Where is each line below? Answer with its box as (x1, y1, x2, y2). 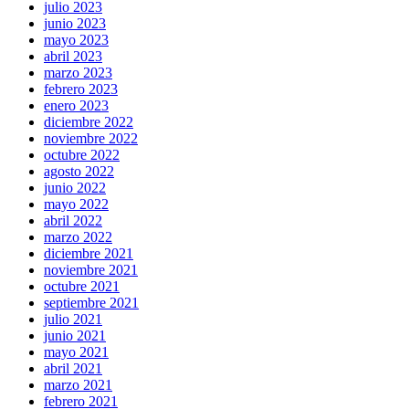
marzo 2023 (44, 65, 112, 81)
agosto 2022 (44, 163, 114, 180)
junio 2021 (44, 328, 106, 344)
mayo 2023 (44, 32, 109, 48)
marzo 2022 (44, 229, 112, 246)
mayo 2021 (44, 344, 109, 361)
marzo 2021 (44, 377, 112, 393)
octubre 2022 (44, 147, 120, 163)
